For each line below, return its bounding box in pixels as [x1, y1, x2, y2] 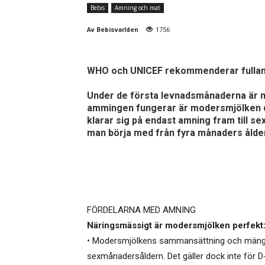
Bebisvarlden [96, 26, 138, 34]
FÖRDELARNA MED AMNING [87, 205, 196, 216]
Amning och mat [115, 4, 160, 12]
